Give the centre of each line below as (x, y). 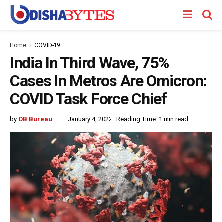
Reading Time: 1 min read (152, 119)
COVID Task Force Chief (88, 99)
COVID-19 (47, 45)
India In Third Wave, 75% (89, 63)
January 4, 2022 (90, 119)
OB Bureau (35, 119)
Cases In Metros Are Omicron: (109, 81)
